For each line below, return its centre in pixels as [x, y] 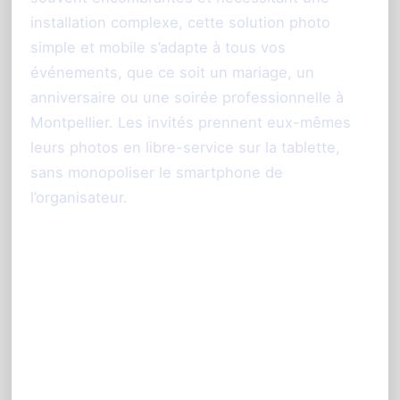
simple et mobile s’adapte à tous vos [158, 48]
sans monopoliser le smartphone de [157, 173]
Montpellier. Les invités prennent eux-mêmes [191, 123]
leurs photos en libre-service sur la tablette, [185, 148]
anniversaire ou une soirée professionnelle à [187, 98]
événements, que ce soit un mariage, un [172, 73]
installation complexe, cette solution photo [180, 23]
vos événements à [133, 331]
